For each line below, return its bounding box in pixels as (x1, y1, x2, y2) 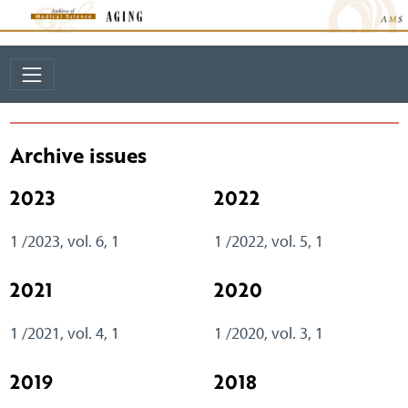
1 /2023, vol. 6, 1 (9, 231, 119, 251)
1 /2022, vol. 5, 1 (213, 231, 323, 251)
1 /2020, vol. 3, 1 (213, 323, 323, 343)
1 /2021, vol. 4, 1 (9, 323, 119, 343)
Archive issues (9, 140, 147, 170)
